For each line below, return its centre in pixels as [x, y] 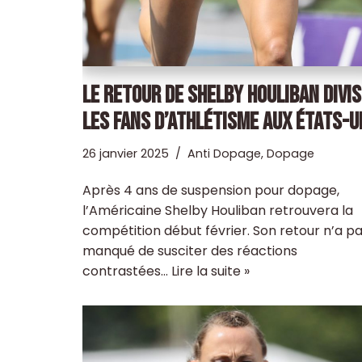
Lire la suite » [210, 271]
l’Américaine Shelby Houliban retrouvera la [218, 210]
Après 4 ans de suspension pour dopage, [211, 190]
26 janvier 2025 [126, 153]
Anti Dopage [224, 153]
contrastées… [127, 271]
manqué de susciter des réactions [190, 250]
